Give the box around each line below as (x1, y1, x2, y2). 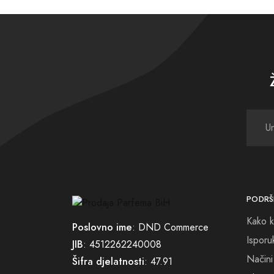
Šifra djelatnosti (72, 254, 144, 269)
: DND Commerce (132, 221, 209, 235)
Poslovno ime (72, 220, 132, 235)
